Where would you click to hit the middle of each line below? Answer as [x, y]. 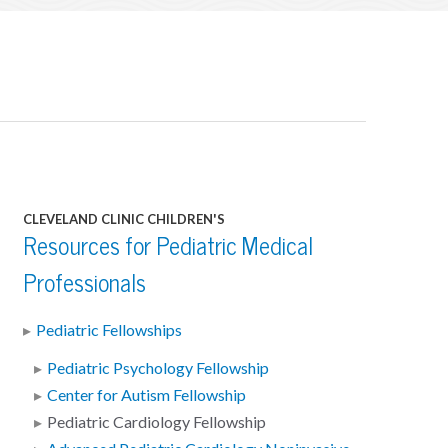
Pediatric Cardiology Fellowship [157, 422]
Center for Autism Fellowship [147, 395]
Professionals [84, 284]
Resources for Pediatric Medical [167, 247]
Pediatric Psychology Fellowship [158, 368]
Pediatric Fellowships [108, 330]
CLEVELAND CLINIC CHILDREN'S [123, 220]
